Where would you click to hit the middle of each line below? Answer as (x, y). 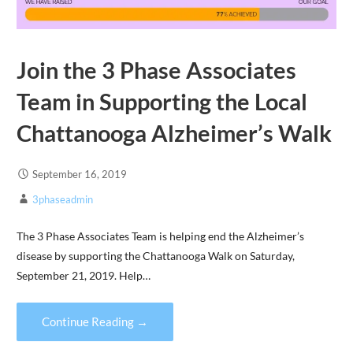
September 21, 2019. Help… (83, 276)
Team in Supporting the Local (162, 101)
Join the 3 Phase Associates (156, 70)
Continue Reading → (95, 321)
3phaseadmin (62, 200)
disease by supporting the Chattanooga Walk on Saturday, (155, 256)
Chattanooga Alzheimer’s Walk (174, 133)
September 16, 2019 (79, 175)
